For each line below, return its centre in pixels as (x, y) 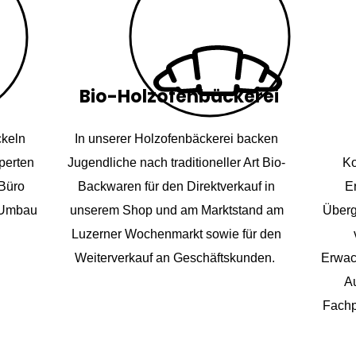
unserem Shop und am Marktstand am (176, 210)
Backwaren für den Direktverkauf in (176, 186)
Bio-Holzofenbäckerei (179, 97)
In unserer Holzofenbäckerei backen (176, 139)
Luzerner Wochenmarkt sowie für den (176, 234)
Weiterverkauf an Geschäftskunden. (176, 258)
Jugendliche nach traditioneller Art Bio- (176, 163)
